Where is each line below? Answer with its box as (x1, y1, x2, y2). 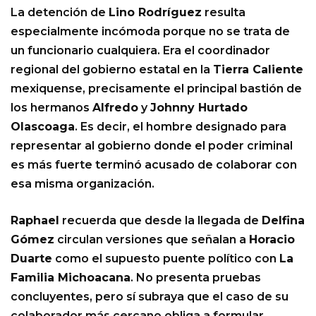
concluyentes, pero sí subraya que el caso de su (11, 290, 288, 304)
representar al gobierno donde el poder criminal (11, 139, 293, 153)
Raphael (11, 214, 59, 228)
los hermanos (11, 101, 92, 115)
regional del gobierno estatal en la (11, 63, 213, 77)
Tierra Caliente (213, 63, 303, 77)
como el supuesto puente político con (52, 252, 279, 266)
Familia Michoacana (11, 271, 130, 285)
